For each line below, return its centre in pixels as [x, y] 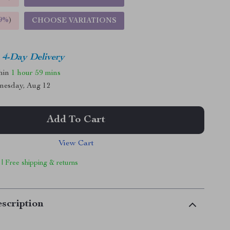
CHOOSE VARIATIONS [74, 21]
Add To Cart [76, 120]
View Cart [76, 144]
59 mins [48, 73]
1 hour [22, 73]
